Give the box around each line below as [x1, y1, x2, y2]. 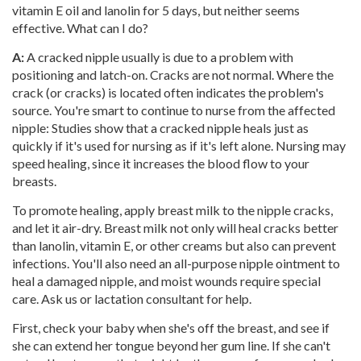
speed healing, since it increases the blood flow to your [12, 156, 309, 171]
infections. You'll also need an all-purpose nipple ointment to [12, 255, 340, 271]
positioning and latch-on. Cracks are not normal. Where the [12, 67, 334, 82]
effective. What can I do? [12, 20, 148, 35]
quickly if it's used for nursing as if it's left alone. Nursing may [12, 138, 346, 153]
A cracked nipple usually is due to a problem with [24, 49, 293, 64]
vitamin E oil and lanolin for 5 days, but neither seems [12, 2, 300, 18]
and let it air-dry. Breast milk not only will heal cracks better [12, 220, 338, 235]
